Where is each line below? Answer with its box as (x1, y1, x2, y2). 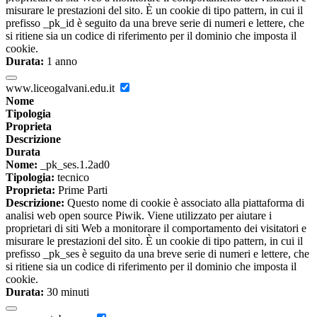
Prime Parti (55, 184, 108, 197)
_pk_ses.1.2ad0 (38, 158, 110, 171)
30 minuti (44, 286, 89, 299)
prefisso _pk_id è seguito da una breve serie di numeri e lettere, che (6, 17, 304, 30)
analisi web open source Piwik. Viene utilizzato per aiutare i (6, 209, 272, 222)
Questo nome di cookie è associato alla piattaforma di (64, 197, 304, 209)
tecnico (54, 171, 89, 184)
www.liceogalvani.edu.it (6, 82, 117, 95)
